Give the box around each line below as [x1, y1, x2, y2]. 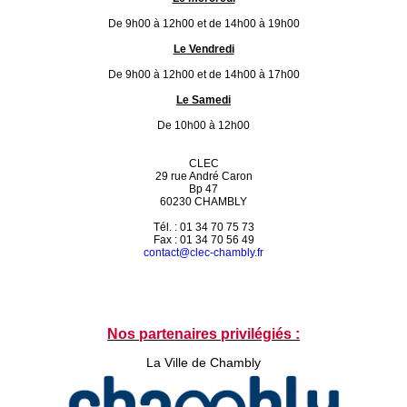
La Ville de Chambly [146, 355, 261, 370]
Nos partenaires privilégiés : [107, 326, 300, 342]
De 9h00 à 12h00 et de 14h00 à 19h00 [107, 17, 300, 30]
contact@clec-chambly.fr [144, 246, 263, 259]
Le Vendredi [173, 43, 234, 55]
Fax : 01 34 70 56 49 [153, 233, 254, 246]
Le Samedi [176, 94, 231, 106]
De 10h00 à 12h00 [157, 119, 250, 132]
